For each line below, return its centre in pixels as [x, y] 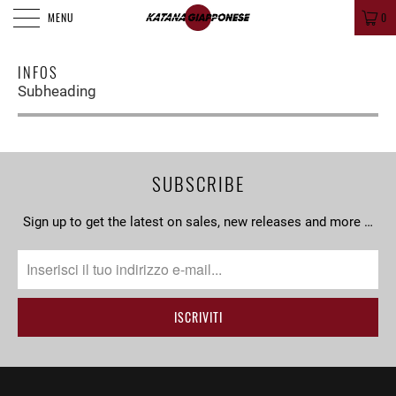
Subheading [57, 91]
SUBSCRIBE [198, 183]
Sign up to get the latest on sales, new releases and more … [198, 221]
